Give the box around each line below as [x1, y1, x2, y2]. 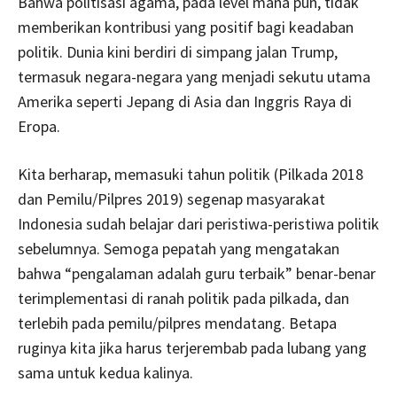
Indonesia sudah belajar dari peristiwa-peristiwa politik [18, 213, 379, 234]
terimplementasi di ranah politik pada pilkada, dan [18, 287, 349, 308]
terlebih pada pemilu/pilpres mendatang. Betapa [18, 312, 337, 333]
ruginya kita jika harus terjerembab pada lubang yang [18, 337, 367, 358]
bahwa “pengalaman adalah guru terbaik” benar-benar [18, 262, 376, 284]
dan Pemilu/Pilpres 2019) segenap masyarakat [18, 188, 325, 209]
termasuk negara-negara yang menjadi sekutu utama [18, 66, 370, 87]
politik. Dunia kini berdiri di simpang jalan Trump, [18, 41, 338, 62]
